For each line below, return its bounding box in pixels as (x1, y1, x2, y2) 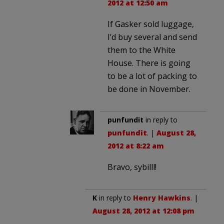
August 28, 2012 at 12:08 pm (92, 205, 194, 215)
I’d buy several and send (107, 31, 197, 42)
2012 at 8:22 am (107, 140, 164, 150)
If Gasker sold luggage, (107, 18, 194, 29)
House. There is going (107, 57, 190, 68)
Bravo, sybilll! (107, 161, 156, 172)
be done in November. (107, 83, 190, 94)
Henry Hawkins (133, 192, 190, 202)
